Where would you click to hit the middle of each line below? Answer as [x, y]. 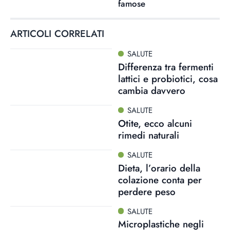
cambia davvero [151, 91]
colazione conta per [160, 180]
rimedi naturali [148, 135]
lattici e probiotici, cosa [168, 79]
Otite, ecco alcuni [155, 123]
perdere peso [147, 191]
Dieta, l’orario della [159, 168]
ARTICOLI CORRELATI [57, 34]
